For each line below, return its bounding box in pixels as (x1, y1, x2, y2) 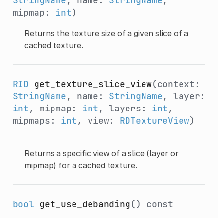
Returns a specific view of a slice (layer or (24, 148, 179, 158)
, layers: (98, 102, 152, 114)
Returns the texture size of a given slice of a (24, 28, 188, 38)
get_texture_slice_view (34, 78, 152, 90)
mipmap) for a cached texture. (24, 160, 137, 170)
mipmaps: (12, 114, 61, 126)
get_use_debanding (39, 198, 130, 210)
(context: (151, 78, 200, 90)
